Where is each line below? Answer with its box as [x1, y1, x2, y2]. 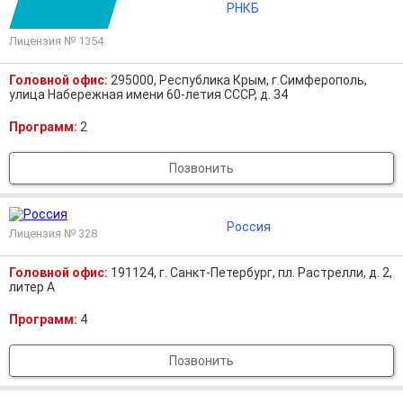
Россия [226, 219, 271, 234]
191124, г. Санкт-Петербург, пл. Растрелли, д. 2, [111, 265, 392, 280]
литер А [9, 280, 55, 294]
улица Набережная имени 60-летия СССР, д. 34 [9, 87, 288, 102]
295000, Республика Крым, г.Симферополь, [111, 73, 367, 87]
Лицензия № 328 [9, 227, 97, 240]
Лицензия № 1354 [9, 34, 103, 48]
